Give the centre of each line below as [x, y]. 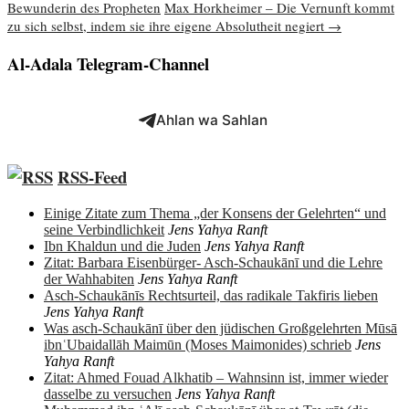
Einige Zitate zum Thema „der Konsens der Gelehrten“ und [215, 214]
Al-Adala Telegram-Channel [108, 64]
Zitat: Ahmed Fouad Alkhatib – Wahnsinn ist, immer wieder [216, 378]
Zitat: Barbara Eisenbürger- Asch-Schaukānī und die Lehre [213, 263]
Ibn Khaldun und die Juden [122, 246]
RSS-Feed [92, 176]
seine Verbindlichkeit [104, 230]
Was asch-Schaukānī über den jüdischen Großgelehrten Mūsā [220, 329]
